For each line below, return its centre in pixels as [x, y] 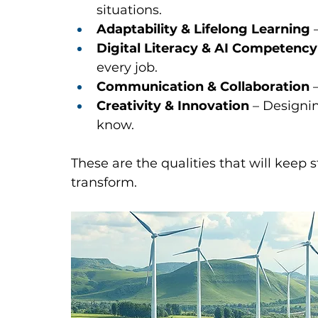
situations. [129, 10]
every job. [127, 68]
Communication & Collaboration [203, 87]
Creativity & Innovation [173, 106]
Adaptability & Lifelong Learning [203, 29]
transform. [104, 183]
